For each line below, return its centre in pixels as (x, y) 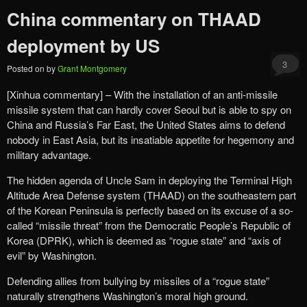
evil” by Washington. (52, 255)
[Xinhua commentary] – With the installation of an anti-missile (142, 94)
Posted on (27, 68)
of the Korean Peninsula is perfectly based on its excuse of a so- (150, 210)
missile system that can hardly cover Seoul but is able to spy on (149, 109)
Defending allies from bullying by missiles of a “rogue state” (138, 280)
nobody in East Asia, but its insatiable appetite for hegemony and (150, 139)
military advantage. (49, 154)
